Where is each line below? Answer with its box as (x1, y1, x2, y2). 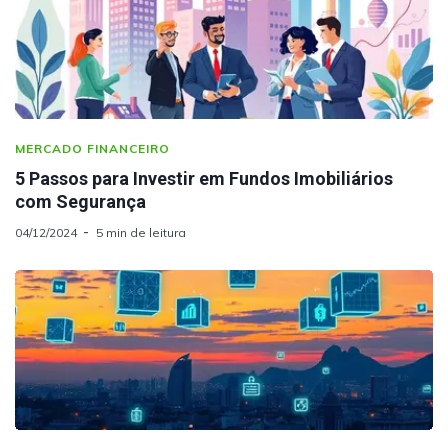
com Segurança (15, 190, 146, 212)
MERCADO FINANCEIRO (15, 140, 170, 156)
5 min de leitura (96, 224, 186, 240)
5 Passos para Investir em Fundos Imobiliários (15, 167, 393, 189)
